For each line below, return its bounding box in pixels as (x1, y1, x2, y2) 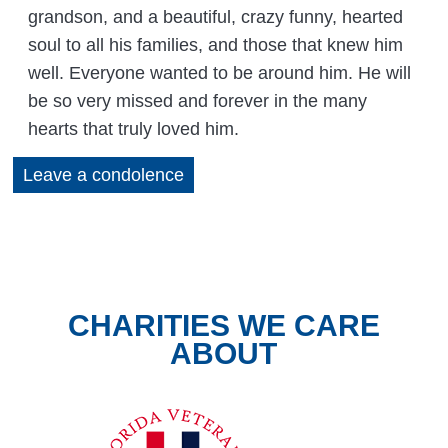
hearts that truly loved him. (28, 119, 240, 140)
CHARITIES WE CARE (67, 308, 380, 342)
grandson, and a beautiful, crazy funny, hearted (28, 7, 404, 28)
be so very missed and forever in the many (28, 91, 368, 112)
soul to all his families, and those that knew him (28, 35, 404, 56)
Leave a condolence (23, 165, 185, 186)
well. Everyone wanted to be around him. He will (28, 63, 412, 84)
